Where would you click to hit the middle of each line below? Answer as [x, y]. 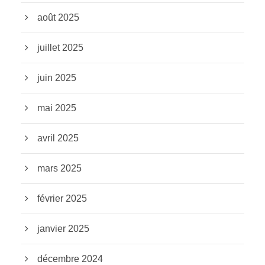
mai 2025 [57, 108]
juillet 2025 [60, 47]
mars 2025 [59, 168]
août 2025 [58, 17]
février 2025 [62, 198]
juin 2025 [57, 77]
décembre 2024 [70, 258]
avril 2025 [58, 138]
